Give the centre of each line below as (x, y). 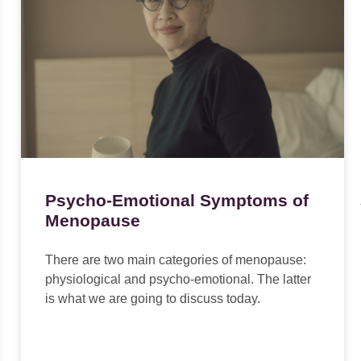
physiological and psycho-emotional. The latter (178, 280)
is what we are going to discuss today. (152, 299)
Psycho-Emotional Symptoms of (176, 201)
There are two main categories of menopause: (175, 260)
